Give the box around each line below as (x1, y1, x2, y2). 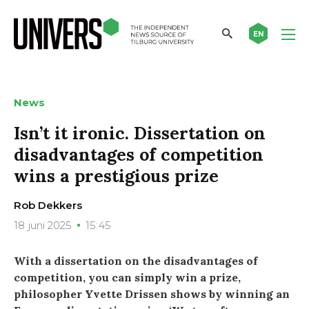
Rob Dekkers (14, 198, 82, 212)
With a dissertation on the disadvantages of (14, 253, 257, 268)
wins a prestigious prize (14, 164, 219, 187)
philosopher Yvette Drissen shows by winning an (14, 286, 290, 301)
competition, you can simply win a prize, (14, 270, 241, 284)
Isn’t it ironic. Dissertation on (14, 121, 266, 144)
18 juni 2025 (14, 218, 72, 232)
